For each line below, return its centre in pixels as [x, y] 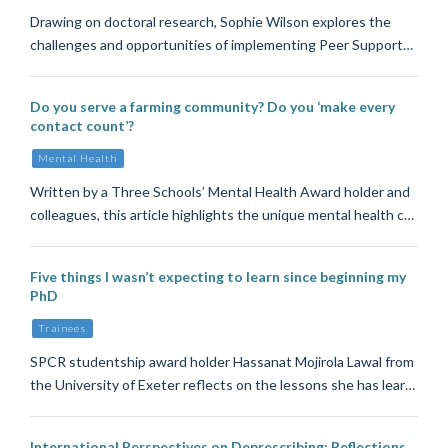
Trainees [62, 328]
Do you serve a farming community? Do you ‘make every [212, 107]
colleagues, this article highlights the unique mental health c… [222, 215]
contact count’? [82, 126]
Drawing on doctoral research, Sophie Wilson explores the [210, 22]
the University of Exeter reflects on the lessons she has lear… [222, 385]
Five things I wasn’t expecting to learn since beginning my [218, 277]
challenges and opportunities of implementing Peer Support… [221, 45]
